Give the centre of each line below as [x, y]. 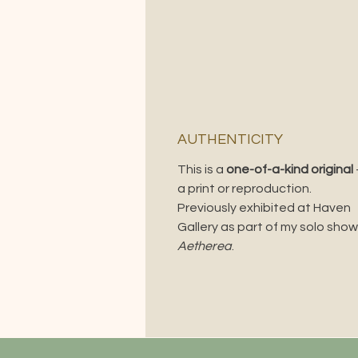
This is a [202, 170]
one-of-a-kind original [291, 170]
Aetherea [205, 247]
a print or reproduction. [245, 189]
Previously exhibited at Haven [264, 208]
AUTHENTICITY [230, 140]
